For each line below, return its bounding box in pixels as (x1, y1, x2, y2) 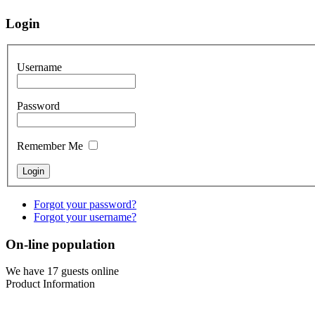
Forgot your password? (34, 198, 136, 210)
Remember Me (17, 139, 83, 152)
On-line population (6, 236, 115, 252)
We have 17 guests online (6, 265, 119, 278)
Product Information (6, 278, 95, 290)
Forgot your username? (34, 210, 136, 223)
